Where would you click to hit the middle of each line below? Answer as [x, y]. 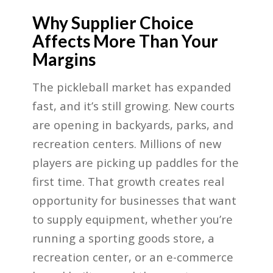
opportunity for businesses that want [134, 200]
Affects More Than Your [125, 41]
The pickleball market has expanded [131, 87]
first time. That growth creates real [128, 182]
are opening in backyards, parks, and [133, 125]
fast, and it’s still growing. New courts [133, 106]
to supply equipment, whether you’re [132, 219]
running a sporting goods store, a [123, 238]
